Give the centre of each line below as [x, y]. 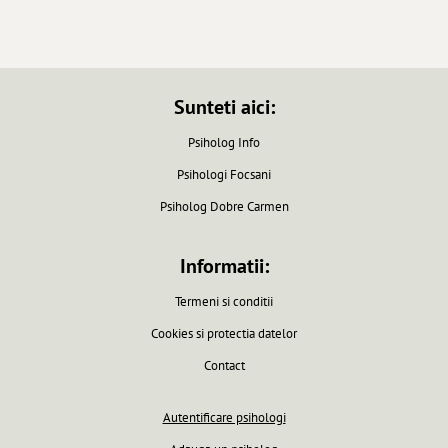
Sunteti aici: [224, 106]
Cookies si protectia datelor [224, 333]
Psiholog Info [224, 142]
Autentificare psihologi [224, 417]
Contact [224, 365]
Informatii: [224, 265]
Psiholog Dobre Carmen [224, 206]
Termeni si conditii [224, 301]
